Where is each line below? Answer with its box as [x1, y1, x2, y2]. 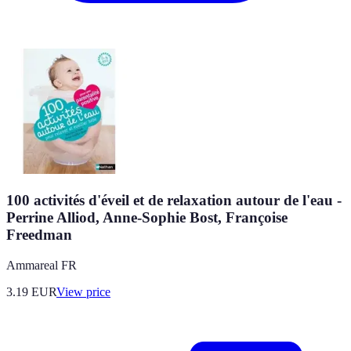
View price [56, 284, 110, 299]
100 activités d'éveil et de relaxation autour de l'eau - [6, 192, 342, 209]
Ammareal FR [6, 258, 77, 272]
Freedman [6, 226, 72, 244]
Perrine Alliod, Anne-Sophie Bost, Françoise [6, 209, 288, 226]
